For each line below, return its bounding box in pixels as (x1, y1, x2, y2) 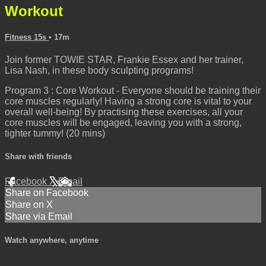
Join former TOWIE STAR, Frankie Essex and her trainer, (5, 55, 243, 65)
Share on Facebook (5, 187, 88, 198)
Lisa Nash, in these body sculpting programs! (5, 65, 195, 76)
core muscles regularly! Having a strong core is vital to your (5, 96, 252, 107)
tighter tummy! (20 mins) (5, 128, 105, 139)
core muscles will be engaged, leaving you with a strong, (5, 118, 242, 128)
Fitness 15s (5, 32, 49, 42)
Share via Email (5, 211, 72, 221)
